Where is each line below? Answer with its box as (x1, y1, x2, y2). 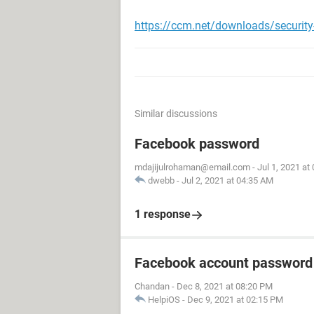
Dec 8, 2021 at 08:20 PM (177, 281, 273, 292)
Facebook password (135, 135, 259, 152)
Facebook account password (135, 254, 313, 271)
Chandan (135, 281, 170, 292)
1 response (135, 207, 191, 221)
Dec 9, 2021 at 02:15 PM (187, 294, 283, 305)
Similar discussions (135, 108, 217, 119)
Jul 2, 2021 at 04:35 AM (182, 175, 273, 186)
